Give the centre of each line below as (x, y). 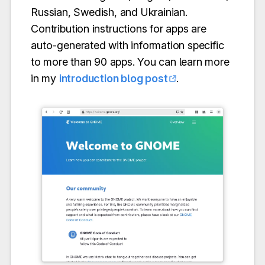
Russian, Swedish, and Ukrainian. (109, 12)
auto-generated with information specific (127, 45)
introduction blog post (113, 78)
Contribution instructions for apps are (119, 28)
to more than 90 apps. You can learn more (130, 62)
